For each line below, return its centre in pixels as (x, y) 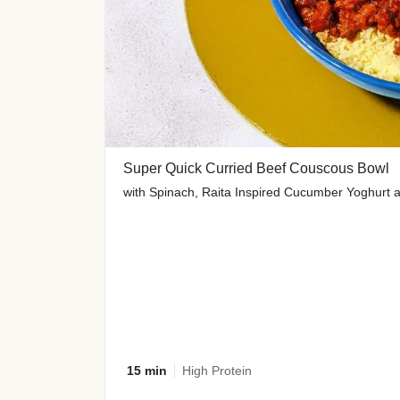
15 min (147, 371)
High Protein (217, 371)
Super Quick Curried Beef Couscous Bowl (256, 168)
